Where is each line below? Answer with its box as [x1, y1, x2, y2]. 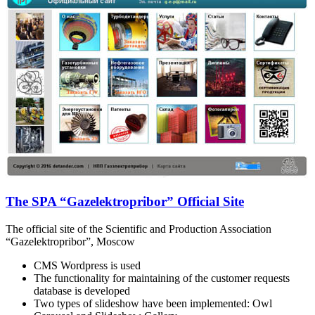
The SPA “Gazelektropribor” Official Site [6, 194, 244, 210]
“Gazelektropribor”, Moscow [6, 235, 135, 247]
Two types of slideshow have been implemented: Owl [34, 297, 272, 309]
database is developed [34, 284, 130, 297]
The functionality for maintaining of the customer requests [34, 271, 290, 284]
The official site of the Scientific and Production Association [6, 222, 271, 235]
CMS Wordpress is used [34, 259, 141, 271]
